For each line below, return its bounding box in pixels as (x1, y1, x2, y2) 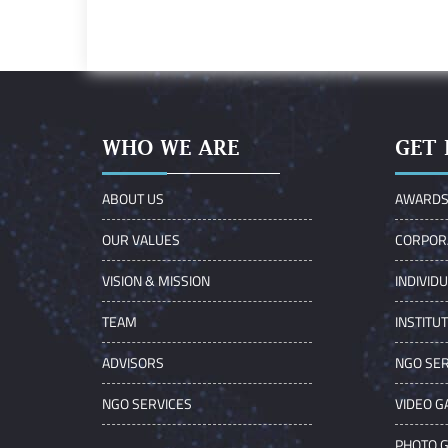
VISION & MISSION (102, 270, 210, 291)
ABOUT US (102, 188, 164, 209)
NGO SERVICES (102, 393, 192, 414)
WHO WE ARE (102, 136, 239, 159)
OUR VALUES (102, 229, 180, 250)
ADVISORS (102, 352, 164, 373)
